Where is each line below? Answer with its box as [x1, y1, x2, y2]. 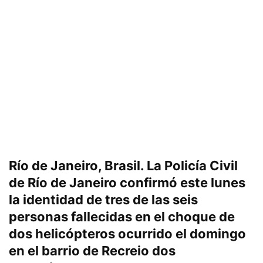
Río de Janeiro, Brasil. [9, 157, 144, 173]
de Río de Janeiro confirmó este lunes [9, 174, 245, 190]
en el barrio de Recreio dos [9, 242, 176, 258]
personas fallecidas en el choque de [9, 208, 235, 224]
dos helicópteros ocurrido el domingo [9, 225, 246, 241]
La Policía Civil [144, 157, 238, 173]
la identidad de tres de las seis [9, 191, 198, 207]
